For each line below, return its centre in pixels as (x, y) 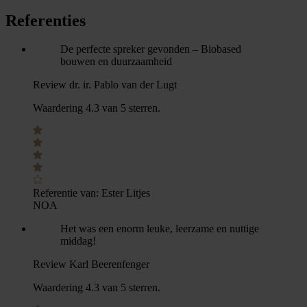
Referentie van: (66, 193)
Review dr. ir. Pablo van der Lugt (105, 85)
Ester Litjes (126, 193)
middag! (78, 241)
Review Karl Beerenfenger (91, 265)
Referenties (46, 20)
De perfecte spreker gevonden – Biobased (151, 49)
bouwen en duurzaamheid (116, 62)
